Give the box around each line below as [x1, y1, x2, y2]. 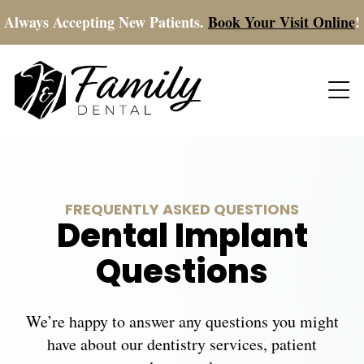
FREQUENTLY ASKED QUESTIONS [65, 203, 299, 219]
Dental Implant [56, 223, 308, 256]
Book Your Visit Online [208, 11, 355, 32]
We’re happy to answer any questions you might [25, 310, 339, 333]
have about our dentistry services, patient [47, 333, 317, 356]
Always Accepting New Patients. [4, 11, 208, 32]
